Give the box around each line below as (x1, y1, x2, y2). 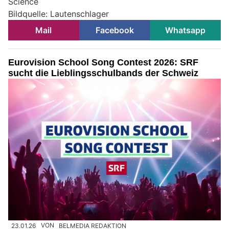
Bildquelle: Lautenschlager (8, 8, 109, 19)
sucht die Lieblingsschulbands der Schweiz (8, 67, 198, 78)
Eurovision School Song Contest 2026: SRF (8, 57, 198, 67)
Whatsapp (165, 25, 206, 35)
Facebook (95, 25, 134, 35)
